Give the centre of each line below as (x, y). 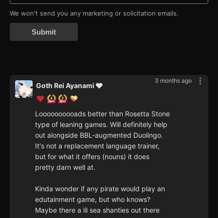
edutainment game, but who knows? (93, 200)
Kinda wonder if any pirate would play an (100, 189)
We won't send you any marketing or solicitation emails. (94, 13)
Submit (44, 32)
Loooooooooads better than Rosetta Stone (102, 114)
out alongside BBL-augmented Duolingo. (99, 135)
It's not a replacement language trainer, (97, 146)
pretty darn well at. (65, 167)
